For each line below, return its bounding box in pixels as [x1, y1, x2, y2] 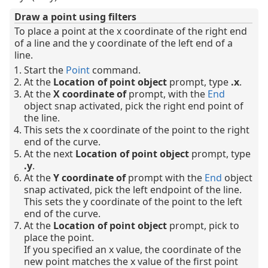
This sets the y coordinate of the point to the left [24, 195, 242, 209]
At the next [24, 147, 75, 161]
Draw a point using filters [14, 10, 136, 24]
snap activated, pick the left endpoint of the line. [24, 183, 242, 197]
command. [90, 63, 141, 77]
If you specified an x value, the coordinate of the [24, 243, 241, 257]
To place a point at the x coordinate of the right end [14, 25, 247, 38]
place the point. [24, 231, 94, 245]
